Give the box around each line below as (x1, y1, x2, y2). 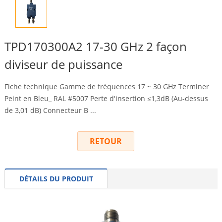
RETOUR (90, 136, 122, 147)
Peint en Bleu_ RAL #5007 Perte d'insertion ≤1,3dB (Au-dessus (4, 94, 208, 104)
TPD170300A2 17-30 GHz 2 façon (4, 38, 187, 55)
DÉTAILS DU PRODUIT (19, 174, 93, 184)
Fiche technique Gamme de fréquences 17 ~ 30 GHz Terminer (4, 82, 209, 92)
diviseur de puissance (4, 56, 122, 73)
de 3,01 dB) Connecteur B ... (4, 106, 96, 115)
